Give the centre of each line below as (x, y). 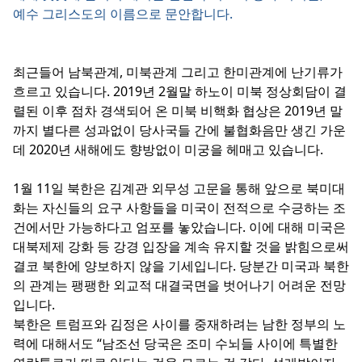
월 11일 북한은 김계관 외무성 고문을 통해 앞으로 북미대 (183, 188)
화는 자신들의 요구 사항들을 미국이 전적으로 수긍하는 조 (179, 208)
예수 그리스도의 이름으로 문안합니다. (123, 14)
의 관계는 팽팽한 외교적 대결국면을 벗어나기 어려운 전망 (179, 285)
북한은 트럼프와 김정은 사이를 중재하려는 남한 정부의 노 (179, 324)
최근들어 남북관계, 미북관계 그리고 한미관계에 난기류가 (178, 72)
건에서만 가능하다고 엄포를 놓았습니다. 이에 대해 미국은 (179, 227)
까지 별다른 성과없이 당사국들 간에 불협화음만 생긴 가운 (179, 130)
